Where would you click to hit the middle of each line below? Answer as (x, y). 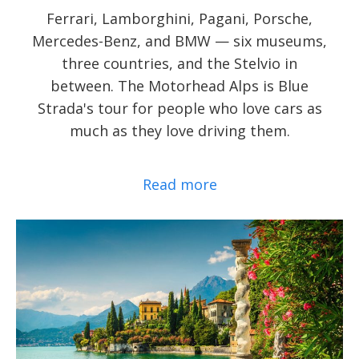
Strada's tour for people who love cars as (179, 109)
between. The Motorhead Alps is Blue (179, 86)
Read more (179, 185)
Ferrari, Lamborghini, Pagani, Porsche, (179, 19)
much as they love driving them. (179, 131)
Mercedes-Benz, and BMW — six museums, (179, 41)
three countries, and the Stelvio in (179, 64)
